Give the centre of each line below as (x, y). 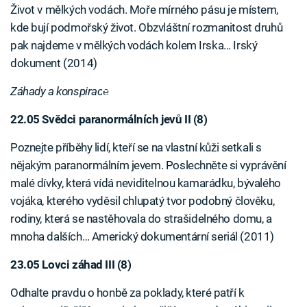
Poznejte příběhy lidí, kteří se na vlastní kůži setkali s (136, 148)
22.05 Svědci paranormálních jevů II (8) (109, 120)
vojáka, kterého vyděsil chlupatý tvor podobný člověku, (143, 201)
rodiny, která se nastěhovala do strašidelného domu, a (141, 219)
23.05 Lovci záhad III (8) (71, 265)
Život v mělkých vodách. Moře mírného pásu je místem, (145, 10)
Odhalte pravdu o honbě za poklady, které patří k (127, 293)
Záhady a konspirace (60, 91)
